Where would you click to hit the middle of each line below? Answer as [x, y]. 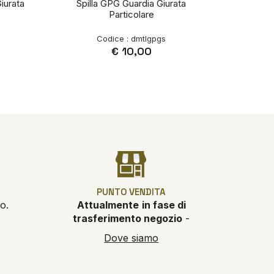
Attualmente [108, 205]
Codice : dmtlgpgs [131, 39]
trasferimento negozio [128, 219]
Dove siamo [131, 238]
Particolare [131, 15]
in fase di [164, 205]
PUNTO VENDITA [131, 192]
